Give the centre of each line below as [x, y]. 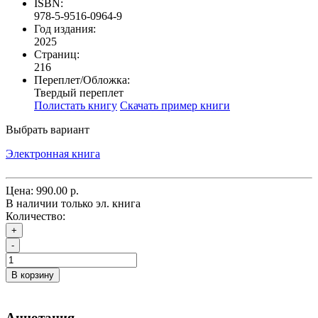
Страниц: [57, 54]
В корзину [33, 275]
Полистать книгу [76, 105]
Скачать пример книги [175, 105]
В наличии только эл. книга [73, 203]
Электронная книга [53, 153]
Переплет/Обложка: [82, 79]
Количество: [35, 216]
